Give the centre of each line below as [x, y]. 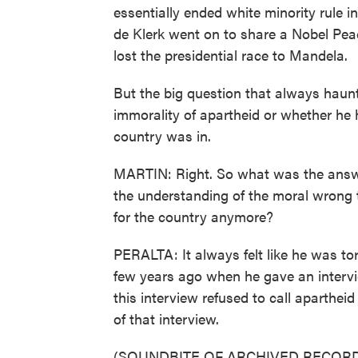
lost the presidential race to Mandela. [231, 55]
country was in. [162, 135]
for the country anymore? [193, 216]
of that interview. [166, 318]
